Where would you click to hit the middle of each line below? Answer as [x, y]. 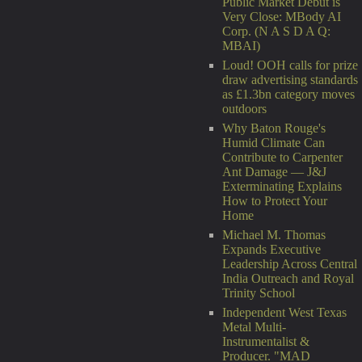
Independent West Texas [284, 312]
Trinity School [259, 293]
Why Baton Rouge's [274, 128]
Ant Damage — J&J [274, 172]
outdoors [244, 109]
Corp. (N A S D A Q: [276, 31]
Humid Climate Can [274, 143]
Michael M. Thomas [274, 235]
